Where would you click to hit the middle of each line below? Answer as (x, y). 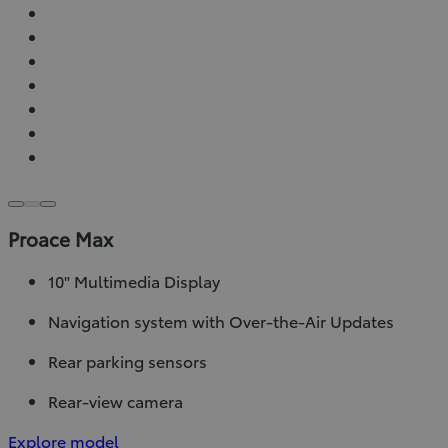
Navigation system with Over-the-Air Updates (221, 321)
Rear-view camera (115, 401)
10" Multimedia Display (134, 281)
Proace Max (60, 239)
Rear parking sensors (127, 361)
